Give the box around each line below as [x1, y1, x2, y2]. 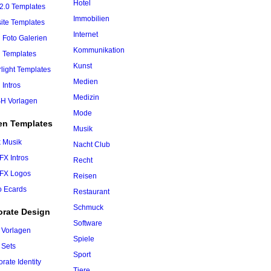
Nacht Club [73, 140, 110, 149]
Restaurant [73, 188, 109, 196]
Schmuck [73, 203, 103, 212]
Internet [73, 30, 98, 39]
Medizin [73, 93, 99, 102]
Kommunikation [73, 46, 125, 54]
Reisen [73, 172, 97, 180]
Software [73, 219, 102, 227]
